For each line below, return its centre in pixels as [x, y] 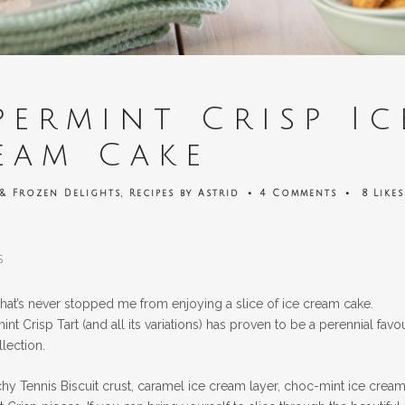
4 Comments [298, 193]
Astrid [219, 193]
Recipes [152, 193]
